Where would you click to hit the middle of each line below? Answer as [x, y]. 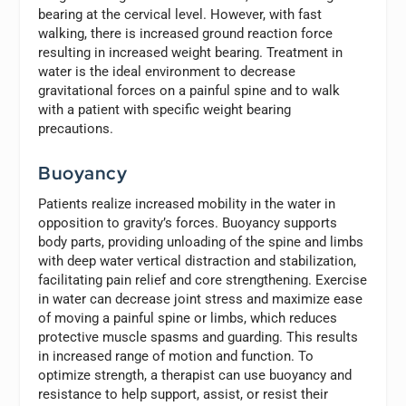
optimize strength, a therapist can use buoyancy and [195, 376]
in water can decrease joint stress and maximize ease [201, 300]
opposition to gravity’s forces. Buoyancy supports [188, 223]
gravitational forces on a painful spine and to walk [189, 91]
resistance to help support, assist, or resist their [184, 395]
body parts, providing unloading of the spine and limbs [201, 242]
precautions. [76, 129]
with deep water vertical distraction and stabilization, [198, 261]
